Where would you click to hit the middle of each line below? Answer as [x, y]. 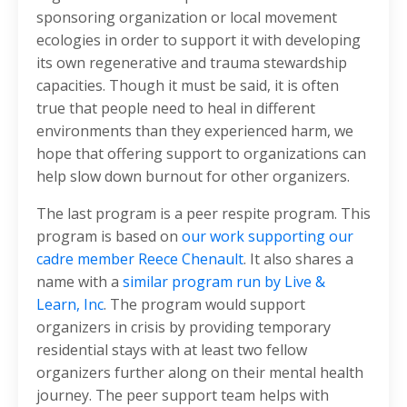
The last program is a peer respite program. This [203, 213]
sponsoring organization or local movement [187, 17]
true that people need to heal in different [176, 108]
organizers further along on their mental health [200, 372]
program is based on [109, 236]
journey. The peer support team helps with [183, 395]
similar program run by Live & [224, 281]
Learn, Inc [70, 304]
